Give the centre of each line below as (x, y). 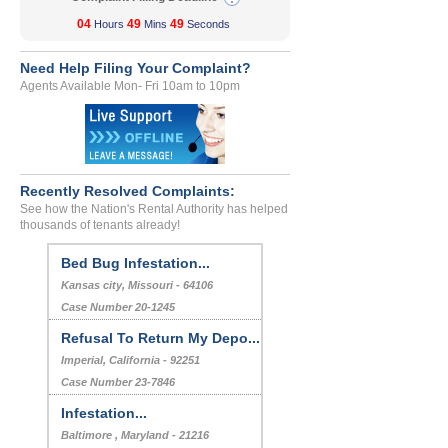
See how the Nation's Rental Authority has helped (154, 209)
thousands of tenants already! (100, 225)
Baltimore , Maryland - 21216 (135, 435)
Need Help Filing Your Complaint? (135, 68)
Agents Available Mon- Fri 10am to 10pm (130, 86)
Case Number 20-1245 (118, 307)
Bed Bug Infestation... (135, 263)
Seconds (208, 24)
